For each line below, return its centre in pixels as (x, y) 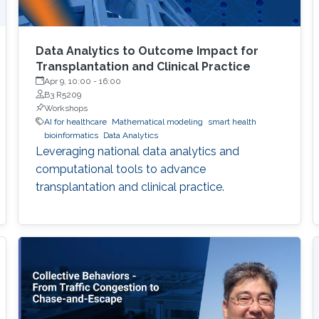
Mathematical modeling (157, 121)
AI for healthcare (75, 121)
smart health (232, 121)
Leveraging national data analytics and (137, 151)
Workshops (66, 108)
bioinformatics (71, 135)
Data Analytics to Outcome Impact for (147, 51)
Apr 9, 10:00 (67, 81)
